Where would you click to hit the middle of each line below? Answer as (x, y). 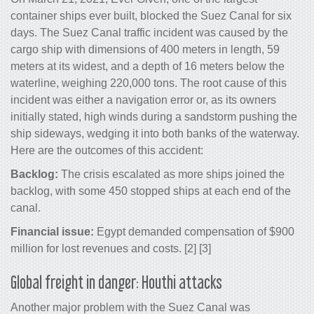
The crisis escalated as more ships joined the (171, 175)
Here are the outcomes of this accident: (107, 151)
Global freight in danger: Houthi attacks (116, 282)
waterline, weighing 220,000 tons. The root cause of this (149, 83)
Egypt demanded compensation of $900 (194, 232)
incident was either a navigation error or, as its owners (143, 100)
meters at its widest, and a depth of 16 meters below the (148, 67)
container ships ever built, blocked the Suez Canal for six (151, 16)
